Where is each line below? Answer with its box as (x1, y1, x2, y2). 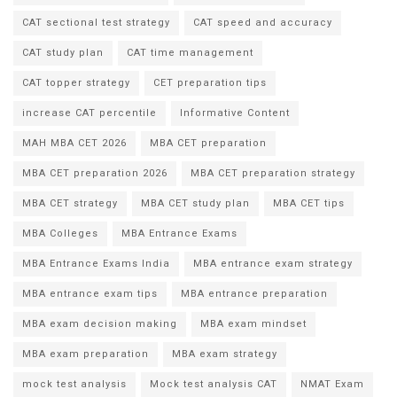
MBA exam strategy (172, 346, 277, 362)
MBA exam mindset (200, 316, 307, 332)
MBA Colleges (22, 226, 98, 242)
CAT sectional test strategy (22, 15, 170, 31)
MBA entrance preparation (181, 286, 328, 302)
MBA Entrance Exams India (22, 256, 170, 272)
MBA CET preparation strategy (191, 166, 355, 182)
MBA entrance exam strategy (193, 256, 353, 272)
